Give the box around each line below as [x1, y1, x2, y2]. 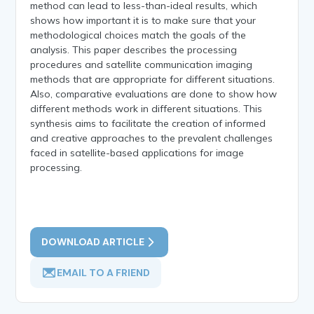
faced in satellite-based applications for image [30, 146, 245, 159]
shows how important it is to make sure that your [30, 13, 257, 27]
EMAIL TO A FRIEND [57, 266, 151, 279]
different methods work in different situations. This [30, 102, 263, 115]
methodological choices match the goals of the [30, 28, 247, 41]
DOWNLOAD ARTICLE [41, 235, 145, 248]
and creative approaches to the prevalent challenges [30, 131, 273, 144]
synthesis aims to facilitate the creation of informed [30, 116, 266, 130]
